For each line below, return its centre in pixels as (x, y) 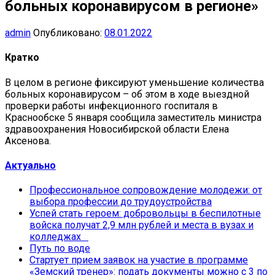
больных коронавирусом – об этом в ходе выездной (127, 94)
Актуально (30, 165)
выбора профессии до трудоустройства (121, 202)
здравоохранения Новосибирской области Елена (117, 129)
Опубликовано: (69, 33)
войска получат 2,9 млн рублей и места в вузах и (141, 225)
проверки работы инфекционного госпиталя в (111, 106)
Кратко (22, 58)
